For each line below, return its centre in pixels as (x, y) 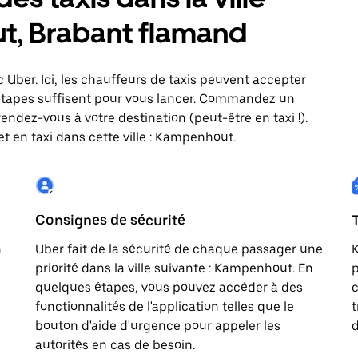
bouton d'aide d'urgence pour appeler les (158, 326)
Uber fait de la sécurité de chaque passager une (179, 249)
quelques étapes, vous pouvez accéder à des (169, 287)
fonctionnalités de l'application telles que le (165, 306)
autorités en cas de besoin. (115, 345)
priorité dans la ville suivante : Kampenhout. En (174, 268)
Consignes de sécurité (110, 220)
